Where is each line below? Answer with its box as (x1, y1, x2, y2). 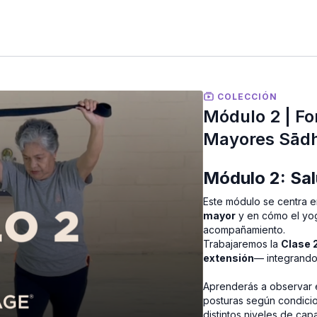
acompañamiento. (203, 224, 286, 236)
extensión (203, 252, 255, 265)
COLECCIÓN (214, 91, 278, 102)
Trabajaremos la (203, 238, 282, 250)
